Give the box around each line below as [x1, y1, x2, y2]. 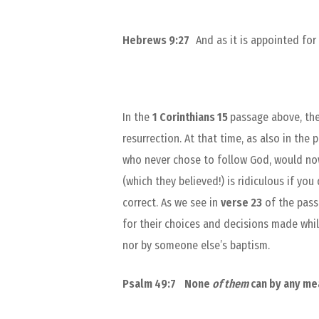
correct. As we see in [122, 195, 221, 209]
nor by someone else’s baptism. [122, 238, 270, 252]
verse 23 [221, 195, 262, 209]
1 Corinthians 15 [152, 110, 230, 124]
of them [212, 276, 249, 291]
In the [122, 110, 152, 124]
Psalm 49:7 [122, 276, 176, 291]
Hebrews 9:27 [122, 33, 196, 47]
